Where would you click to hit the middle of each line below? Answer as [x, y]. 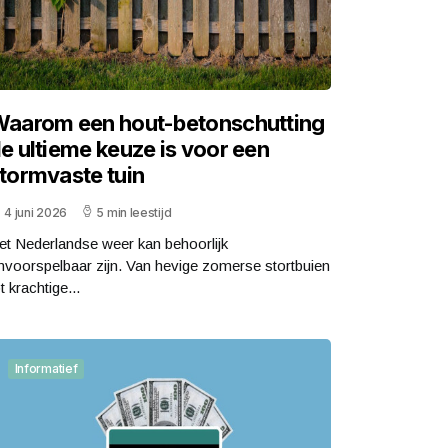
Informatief [46, 368]
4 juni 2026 [36, 212]
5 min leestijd [134, 212]
